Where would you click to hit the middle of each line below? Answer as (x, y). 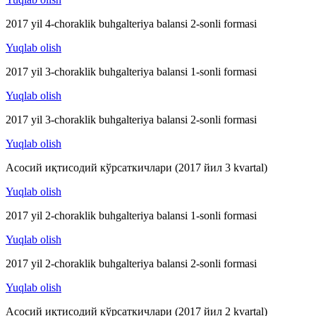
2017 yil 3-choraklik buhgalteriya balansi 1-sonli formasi (131, 72)
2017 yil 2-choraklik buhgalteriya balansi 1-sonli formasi (131, 216)
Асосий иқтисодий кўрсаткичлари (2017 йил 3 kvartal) (136, 168)
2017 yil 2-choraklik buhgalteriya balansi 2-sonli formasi (131, 264)
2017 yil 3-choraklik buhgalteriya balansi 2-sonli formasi (131, 120)
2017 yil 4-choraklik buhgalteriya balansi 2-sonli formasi (131, 24)
